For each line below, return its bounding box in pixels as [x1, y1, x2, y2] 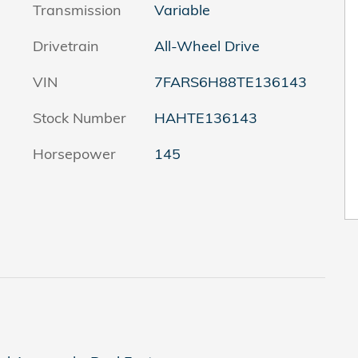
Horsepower [33, 144, 116, 163]
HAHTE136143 [153, 108, 257, 127]
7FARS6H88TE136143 [153, 72, 307, 91]
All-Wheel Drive [153, 36, 261, 55]
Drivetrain [33, 36, 99, 55]
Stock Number [33, 108, 126, 127]
